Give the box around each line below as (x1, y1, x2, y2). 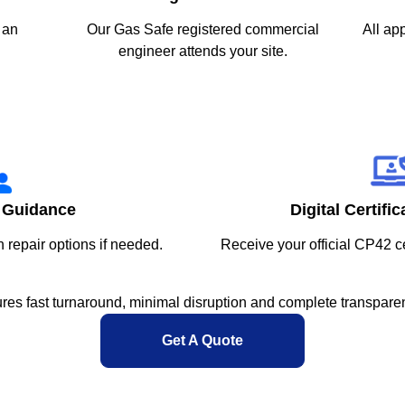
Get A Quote (162, 333, 243, 348)
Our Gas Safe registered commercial (86, 22, 319, 37)
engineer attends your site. (118, 43, 287, 59)
